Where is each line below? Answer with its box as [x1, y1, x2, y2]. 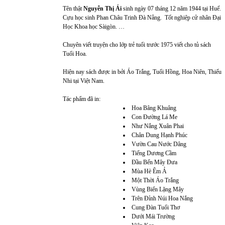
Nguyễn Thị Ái [83, 5, 122, 12]
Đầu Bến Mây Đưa [132, 159, 177, 166]
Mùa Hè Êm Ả [132, 168, 167, 175]
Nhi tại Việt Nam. [63, 77, 104, 84]
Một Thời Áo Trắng [132, 177, 179, 184]
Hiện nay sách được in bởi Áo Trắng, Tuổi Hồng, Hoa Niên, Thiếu [63, 68, 221, 75]
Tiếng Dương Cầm [132, 150, 176, 157]
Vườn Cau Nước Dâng [132, 141, 186, 148]
